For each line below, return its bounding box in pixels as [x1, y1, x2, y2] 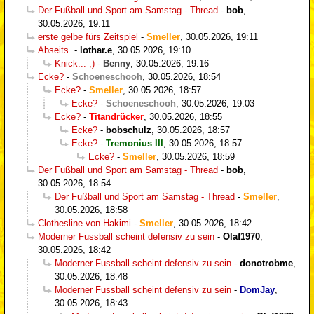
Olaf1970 [223, 231, 260, 242]
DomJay [240, 284, 275, 295]
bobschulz [106, 124, 151, 135]
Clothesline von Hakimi [38, 217, 131, 228]
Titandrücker [89, 111, 144, 122]
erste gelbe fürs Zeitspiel [38, 31, 138, 42]
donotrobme [240, 257, 293, 268]
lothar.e [80, 44, 112, 55]
